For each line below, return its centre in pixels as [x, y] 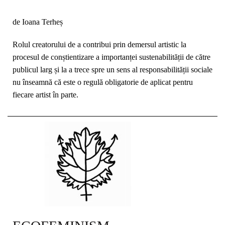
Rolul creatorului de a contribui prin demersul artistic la [99, 44]
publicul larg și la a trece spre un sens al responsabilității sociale [113, 70]
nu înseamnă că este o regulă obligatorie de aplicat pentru [103, 82]
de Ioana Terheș [38, 22]
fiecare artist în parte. [45, 95]
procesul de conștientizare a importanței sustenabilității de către [111, 57]
